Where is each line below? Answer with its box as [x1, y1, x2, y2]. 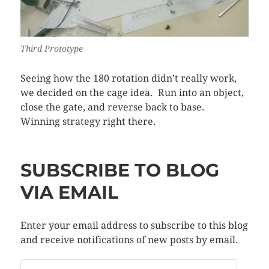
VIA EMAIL [20, 181, 118, 204]
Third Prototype [20, 43, 83, 53]
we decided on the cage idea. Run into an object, [20, 86, 244, 98]
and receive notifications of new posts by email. [20, 234, 238, 246]
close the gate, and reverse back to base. [20, 101, 207, 113]
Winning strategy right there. [20, 115, 156, 127]
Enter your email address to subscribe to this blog [20, 219, 248, 231]
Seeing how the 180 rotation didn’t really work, [20, 72, 237, 84]
